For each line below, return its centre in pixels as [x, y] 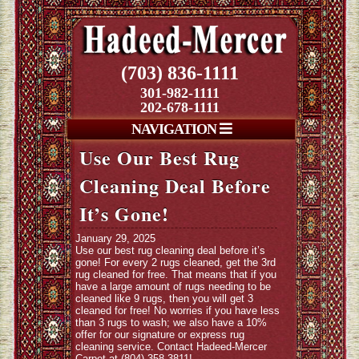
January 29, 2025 [115, 238]
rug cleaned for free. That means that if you [176, 274]
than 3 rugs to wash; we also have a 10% [171, 323]
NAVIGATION [175, 129]
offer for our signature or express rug [160, 335]
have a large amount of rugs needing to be [173, 286]
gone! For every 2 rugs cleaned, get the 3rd [175, 262]
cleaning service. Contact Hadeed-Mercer [171, 347]
